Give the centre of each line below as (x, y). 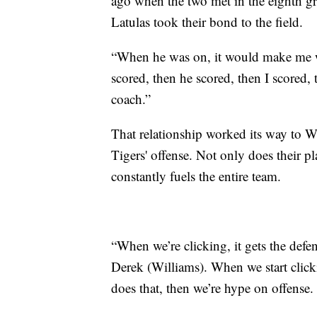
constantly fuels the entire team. (196, 175)
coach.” (131, 98)
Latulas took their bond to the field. (207, 21)
